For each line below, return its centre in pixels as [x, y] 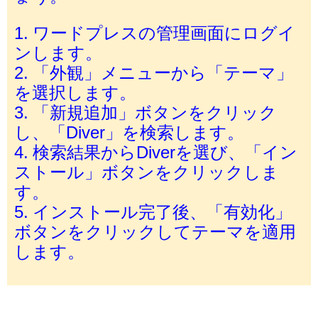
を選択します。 [75, 92]
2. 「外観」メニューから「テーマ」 [154, 72]
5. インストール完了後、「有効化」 [153, 211]
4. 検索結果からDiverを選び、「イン [156, 152]
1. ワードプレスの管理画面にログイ [155, 32]
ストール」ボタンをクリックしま [147, 171]
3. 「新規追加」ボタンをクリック [146, 112]
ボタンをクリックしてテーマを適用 [155, 231]
